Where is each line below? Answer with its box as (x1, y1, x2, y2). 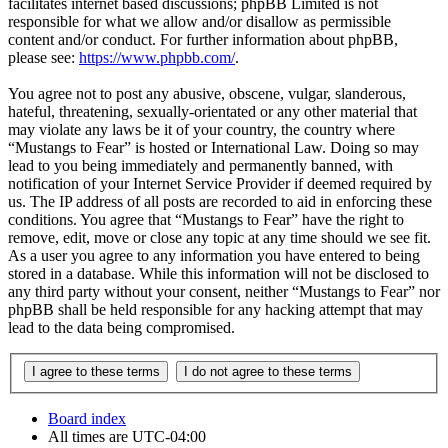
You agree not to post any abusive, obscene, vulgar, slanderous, (8, 85, 406, 103)
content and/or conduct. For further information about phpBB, (8, 31, 398, 49)
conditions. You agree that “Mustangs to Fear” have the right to (8, 211, 404, 229)
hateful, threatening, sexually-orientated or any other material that (8, 103, 417, 121)
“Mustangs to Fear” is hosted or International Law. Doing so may (8, 139, 419, 157)
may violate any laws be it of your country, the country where (8, 121, 395, 139)
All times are (48, 428, 132, 445)
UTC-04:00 (132, 428, 206, 445)
